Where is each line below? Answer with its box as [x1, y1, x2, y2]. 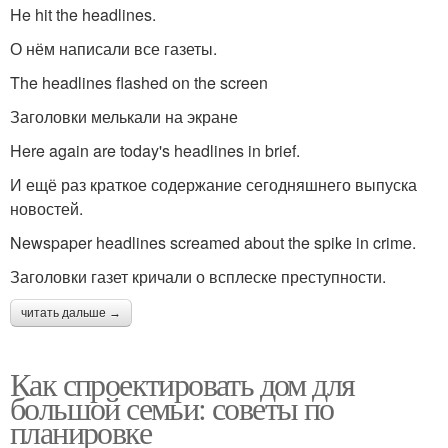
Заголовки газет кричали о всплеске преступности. [10, 264, 386, 288]
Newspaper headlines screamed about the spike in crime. [10, 230, 428, 254]
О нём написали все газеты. [10, 36, 217, 60]
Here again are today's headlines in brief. [10, 138, 312, 162]
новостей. [10, 196, 83, 220]
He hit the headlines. [10, 2, 168, 26]
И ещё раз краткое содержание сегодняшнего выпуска [10, 172, 417, 196]
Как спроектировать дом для [10, 361, 355, 405]
